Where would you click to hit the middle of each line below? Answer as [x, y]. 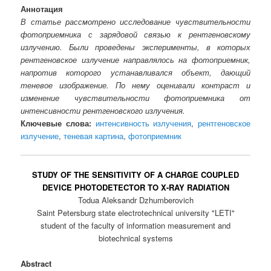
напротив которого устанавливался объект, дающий [135, 72]
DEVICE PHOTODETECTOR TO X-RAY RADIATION [135, 188]
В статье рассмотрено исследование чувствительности [135, 21]
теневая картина [94, 135]
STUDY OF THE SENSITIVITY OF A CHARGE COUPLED [135, 175]
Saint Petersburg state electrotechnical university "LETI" [135, 213]
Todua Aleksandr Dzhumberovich [135, 200]
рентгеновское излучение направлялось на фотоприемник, [135, 59]
